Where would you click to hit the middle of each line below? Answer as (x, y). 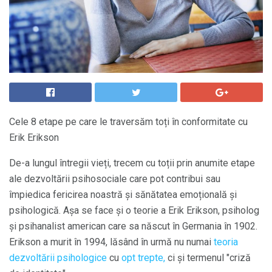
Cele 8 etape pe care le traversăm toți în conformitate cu (128, 122)
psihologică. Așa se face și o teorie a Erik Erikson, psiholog (134, 210)
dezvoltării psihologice (58, 258)
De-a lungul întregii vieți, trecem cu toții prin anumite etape (132, 163)
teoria (226, 242)
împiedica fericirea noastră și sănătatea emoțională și (123, 195)
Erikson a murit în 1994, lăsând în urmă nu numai (111, 242)
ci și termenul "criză (208, 258)
